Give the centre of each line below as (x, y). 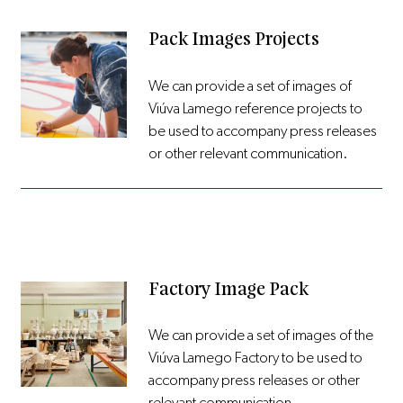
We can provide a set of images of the (261, 336)
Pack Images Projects (234, 40)
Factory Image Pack (229, 290)
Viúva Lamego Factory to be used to (256, 358)
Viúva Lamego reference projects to (256, 109)
